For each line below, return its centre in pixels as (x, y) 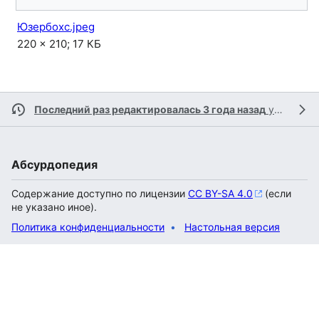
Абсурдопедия (54, 164)
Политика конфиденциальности (88, 227)
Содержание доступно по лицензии (100, 193)
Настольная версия (232, 227)
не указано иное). (54, 207)
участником (270, 109)
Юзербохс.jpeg (56, 27)
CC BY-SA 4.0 (220, 193)
